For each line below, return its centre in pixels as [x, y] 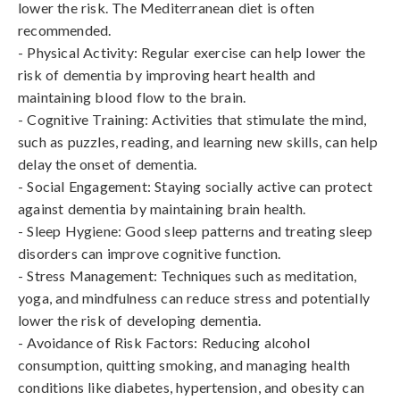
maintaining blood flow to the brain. [132, 97]
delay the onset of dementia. [108, 164]
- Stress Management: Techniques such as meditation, [187, 275]
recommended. [65, 30]
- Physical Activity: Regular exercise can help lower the [192, 52]
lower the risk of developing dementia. [140, 320]
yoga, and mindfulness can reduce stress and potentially [194, 298]
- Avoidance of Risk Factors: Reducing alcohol [164, 342]
